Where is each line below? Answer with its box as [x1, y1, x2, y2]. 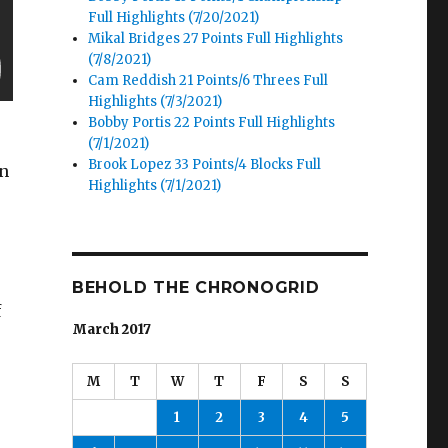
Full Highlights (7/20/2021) [88, 9, 260, 27]
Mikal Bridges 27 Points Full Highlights [88, 30, 344, 48]
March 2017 [71, 321, 151, 339]
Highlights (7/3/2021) [88, 93, 223, 111]
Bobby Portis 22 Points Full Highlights [88, 114, 336, 132]
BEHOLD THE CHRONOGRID [71, 278, 320, 298]
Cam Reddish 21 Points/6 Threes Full [88, 72, 329, 90]
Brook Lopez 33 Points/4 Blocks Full [88, 156, 322, 174]
